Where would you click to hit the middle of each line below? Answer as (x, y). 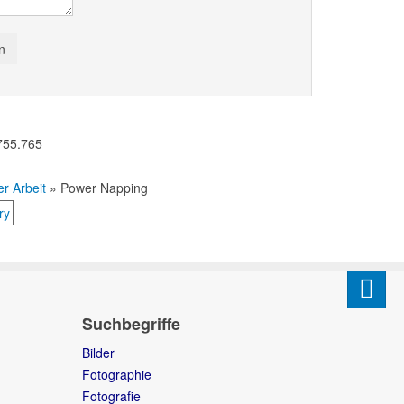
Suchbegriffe (131, 323)
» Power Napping (97, 187)
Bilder (98, 352)
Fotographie (117, 374)
